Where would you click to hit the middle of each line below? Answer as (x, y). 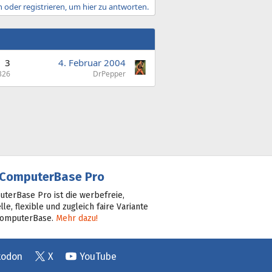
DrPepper (109, 73)
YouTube (98, 257)
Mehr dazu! (76, 218)
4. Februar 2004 (92, 62)
